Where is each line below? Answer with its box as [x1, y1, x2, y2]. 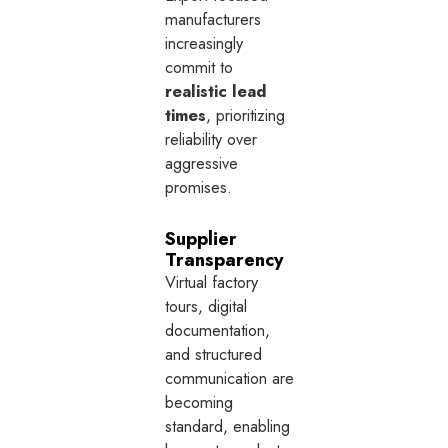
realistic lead [165, 78, 268, 103]
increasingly [165, 30, 244, 55]
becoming [165, 389, 234, 414]
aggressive [165, 150, 239, 175]
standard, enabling [165, 413, 291, 438]
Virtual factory [165, 269, 259, 294]
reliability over [165, 126, 258, 151]
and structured [165, 341, 263, 366]
